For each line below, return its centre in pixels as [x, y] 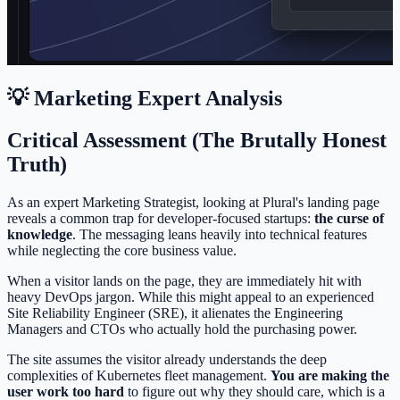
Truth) [37, 165]
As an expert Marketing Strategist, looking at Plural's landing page [193, 203]
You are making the [330, 376]
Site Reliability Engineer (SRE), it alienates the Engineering [175, 313]
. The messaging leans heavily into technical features [220, 235]
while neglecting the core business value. [122, 251]
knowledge [40, 235]
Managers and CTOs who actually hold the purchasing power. [182, 329]
